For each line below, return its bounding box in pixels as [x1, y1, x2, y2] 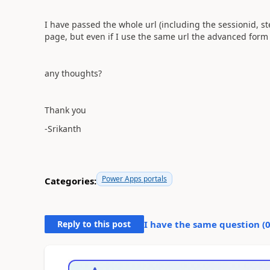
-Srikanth [44, 122, 81, 134]
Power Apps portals [101, 173, 167, 184]
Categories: [44, 175, 96, 187]
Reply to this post [57, 218, 131, 230]
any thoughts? [44, 67, 102, 79]
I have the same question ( [143, 218, 265, 230]
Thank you [44, 104, 86, 116]
